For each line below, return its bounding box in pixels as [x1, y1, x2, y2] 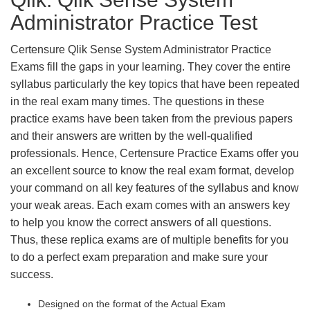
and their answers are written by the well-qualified [10, 130, 253, 142]
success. [10, 268, 53, 280]
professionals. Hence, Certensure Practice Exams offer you [10, 147, 299, 159]
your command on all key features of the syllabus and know [10, 182, 299, 194]
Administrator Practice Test [10, 11, 257, 34]
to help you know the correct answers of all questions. [10, 217, 271, 228]
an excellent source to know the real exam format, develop [10, 165, 294, 176]
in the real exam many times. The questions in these [10, 95, 264, 107]
